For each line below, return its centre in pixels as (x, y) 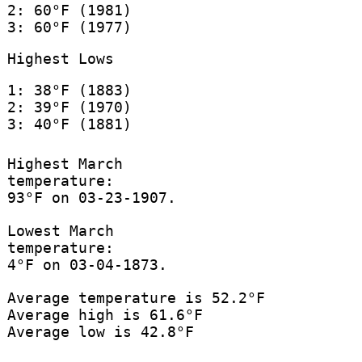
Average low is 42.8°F (100, 332)
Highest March (65, 164)
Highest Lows (60, 58)
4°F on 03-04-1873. (87, 265)
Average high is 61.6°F (105, 315)
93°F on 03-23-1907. (91, 198)
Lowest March (60, 231)
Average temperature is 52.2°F (136, 298)
